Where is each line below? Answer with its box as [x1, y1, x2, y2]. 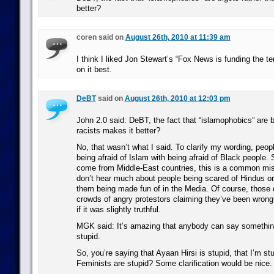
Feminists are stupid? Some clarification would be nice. [76, 259, 272, 268]
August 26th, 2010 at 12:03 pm [124, 94, 231, 103]
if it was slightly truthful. [76, 205, 161, 214]
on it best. [76, 65, 112, 74]
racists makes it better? [76, 126, 160, 135]
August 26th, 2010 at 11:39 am [125, 33, 231, 42]
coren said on [76, 33, 125, 42]
